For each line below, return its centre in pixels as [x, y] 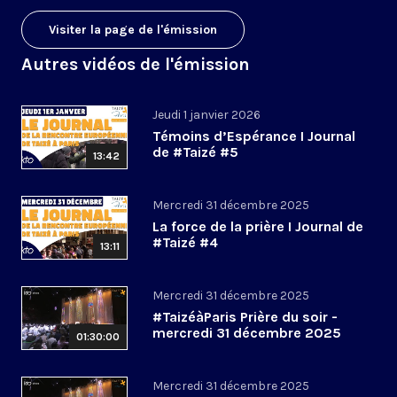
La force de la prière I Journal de [258, 227]
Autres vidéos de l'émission [136, 65]
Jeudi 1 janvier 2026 [206, 115]
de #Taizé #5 [195, 152]
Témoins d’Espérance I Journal [254, 136]
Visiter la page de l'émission [133, 30]
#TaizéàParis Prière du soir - [245, 317]
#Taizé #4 [185, 243]
